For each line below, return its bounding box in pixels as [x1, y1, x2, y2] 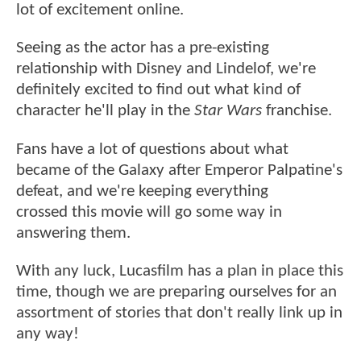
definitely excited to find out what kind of [16, 81, 301, 99]
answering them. [16, 224, 135, 242]
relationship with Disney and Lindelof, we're [16, 60, 316, 78]
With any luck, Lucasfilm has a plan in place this [16, 263, 343, 280]
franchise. [266, 102, 332, 120]
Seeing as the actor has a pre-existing [16, 39, 269, 57]
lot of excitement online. [16, 2, 188, 19]
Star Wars [194, 102, 266, 120]
